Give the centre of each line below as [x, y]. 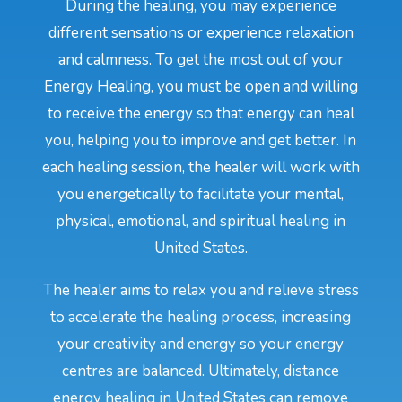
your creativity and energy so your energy [201, 344]
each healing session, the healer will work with [201, 167]
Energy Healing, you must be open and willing [201, 86]
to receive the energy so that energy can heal [201, 113]
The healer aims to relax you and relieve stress [201, 290]
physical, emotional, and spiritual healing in [201, 221]
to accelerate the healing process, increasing [201, 317]
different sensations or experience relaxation [201, 32]
